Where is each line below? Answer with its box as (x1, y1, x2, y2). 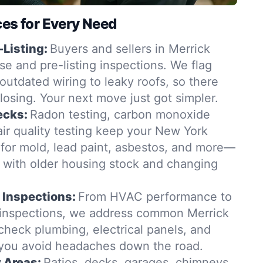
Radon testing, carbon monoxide (30, 107, 210, 122)
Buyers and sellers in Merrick (50, 42, 210, 56)
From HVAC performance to (78, 190, 232, 204)
